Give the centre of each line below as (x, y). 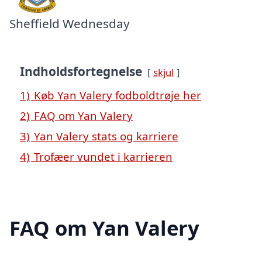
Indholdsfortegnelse (81, 71)
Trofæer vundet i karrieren (103, 156)
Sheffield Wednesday (70, 23)
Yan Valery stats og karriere (106, 136)
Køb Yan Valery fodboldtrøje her (118, 95)
